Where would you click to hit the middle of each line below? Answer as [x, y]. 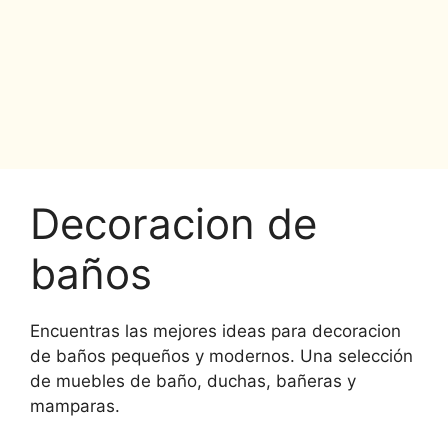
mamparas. [75, 405]
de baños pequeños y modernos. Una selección [221, 355]
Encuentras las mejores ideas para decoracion [215, 330]
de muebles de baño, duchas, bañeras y [193, 380]
